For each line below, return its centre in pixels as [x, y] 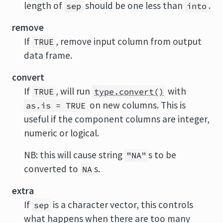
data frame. [48, 55]
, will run [74, 91]
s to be [162, 155]
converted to [52, 169]
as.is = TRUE [56, 106]
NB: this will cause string [74, 155]
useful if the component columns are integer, [117, 119]
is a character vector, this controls [122, 205]
